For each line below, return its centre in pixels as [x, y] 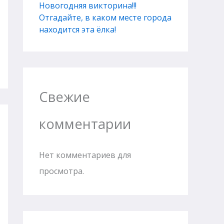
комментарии [85, 124]
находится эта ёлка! [77, 30]
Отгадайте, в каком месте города [105, 18]
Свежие [64, 97]
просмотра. [61, 171]
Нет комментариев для [85, 155]
